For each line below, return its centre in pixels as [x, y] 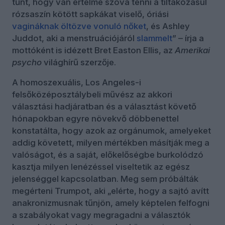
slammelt [154, 38]
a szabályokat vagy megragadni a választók [101, 215]
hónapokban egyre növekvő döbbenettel [95, 118]
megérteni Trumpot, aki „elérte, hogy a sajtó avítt [110, 191]
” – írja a [188, 38]
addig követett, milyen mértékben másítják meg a [111, 142]
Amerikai [192, 50]
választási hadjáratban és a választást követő [104, 106]
